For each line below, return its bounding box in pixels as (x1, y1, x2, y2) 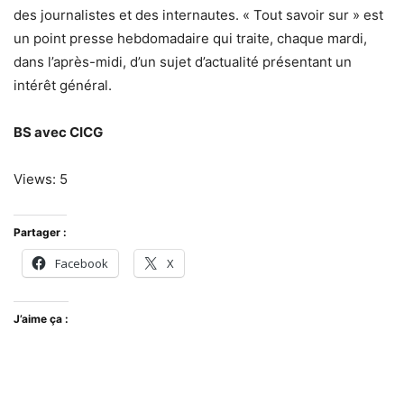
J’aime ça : (14, 312, 69, 326)
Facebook (55, 255, 108, 271)
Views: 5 (14, 170, 68, 188)
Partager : (14, 225, 67, 239)
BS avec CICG (14, 124, 103, 141)
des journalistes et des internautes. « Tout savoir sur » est (14, 6, 383, 23)
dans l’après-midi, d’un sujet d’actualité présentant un (14, 53, 352, 70)
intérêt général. (14, 77, 112, 94)
